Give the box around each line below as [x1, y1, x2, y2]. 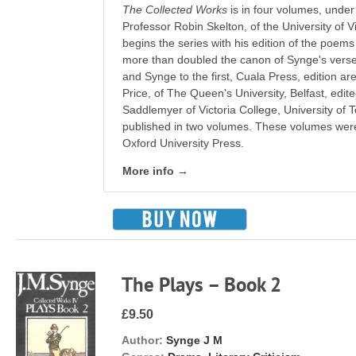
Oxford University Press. [122, 137, 245, 149]
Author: [122, 334, 164, 346]
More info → [122, 164, 189, 177]
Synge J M [166, 334, 223, 346]
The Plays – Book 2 [122, 272, 282, 297]
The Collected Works [122, 3, 228, 16]
